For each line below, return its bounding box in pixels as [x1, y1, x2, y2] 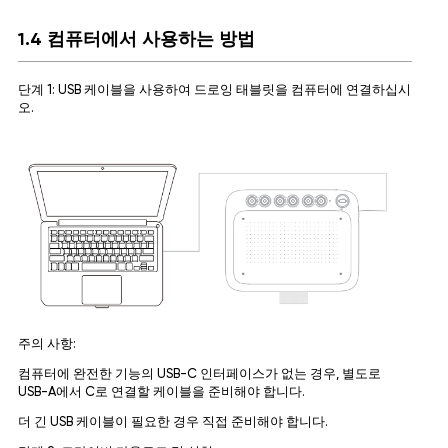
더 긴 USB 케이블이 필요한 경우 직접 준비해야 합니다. [17, 416, 328, 430]
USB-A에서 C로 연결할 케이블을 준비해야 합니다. [17, 386, 305, 400]
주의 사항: [17, 338, 76, 352]
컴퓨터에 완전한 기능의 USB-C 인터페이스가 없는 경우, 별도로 [17, 368, 381, 382]
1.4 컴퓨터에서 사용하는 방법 [17, 31, 255, 50]
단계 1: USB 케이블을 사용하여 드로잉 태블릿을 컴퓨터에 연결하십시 [17, 84, 411, 98]
